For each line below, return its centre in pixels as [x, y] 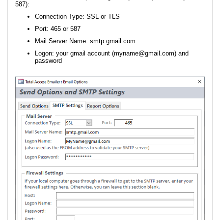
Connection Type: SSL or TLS [77, 16]
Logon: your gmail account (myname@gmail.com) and [112, 53]
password [48, 60]
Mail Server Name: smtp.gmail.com [85, 41]
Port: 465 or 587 [58, 28]
